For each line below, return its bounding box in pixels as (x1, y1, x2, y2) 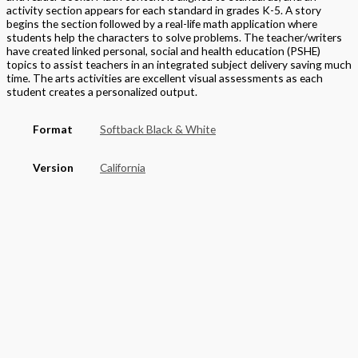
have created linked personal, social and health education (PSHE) (6, 44, 320, 58)
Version (32, 160, 74, 174)
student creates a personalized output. (6, 85, 197, 99)
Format (33, 121, 73, 136)
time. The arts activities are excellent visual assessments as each (6, 71, 323, 86)
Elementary (100, 237, 153, 252)
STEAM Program (9, 198, 97, 213)
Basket (6, 314, 62, 336)
